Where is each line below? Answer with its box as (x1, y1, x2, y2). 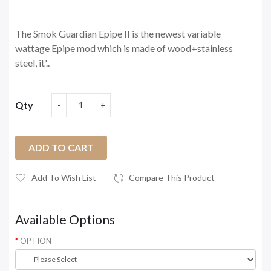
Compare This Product (129, 172, 215, 183)
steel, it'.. (15, 56, 50, 68)
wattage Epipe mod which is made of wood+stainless (15, 42, 233, 54)
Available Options (15, 211, 115, 227)
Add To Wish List (31, 172, 96, 183)
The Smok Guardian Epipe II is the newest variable (15, 27, 221, 39)
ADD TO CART (28, 141, 94, 153)
